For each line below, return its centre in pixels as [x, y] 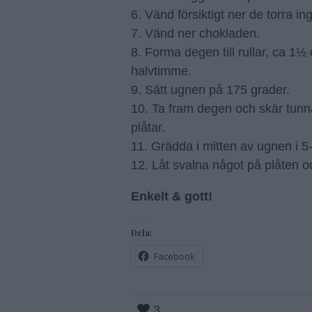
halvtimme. [161, 71]
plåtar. [148, 127]
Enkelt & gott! [172, 196]
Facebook [174, 256]
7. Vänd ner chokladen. [195, 33]
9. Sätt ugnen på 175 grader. [210, 90]
